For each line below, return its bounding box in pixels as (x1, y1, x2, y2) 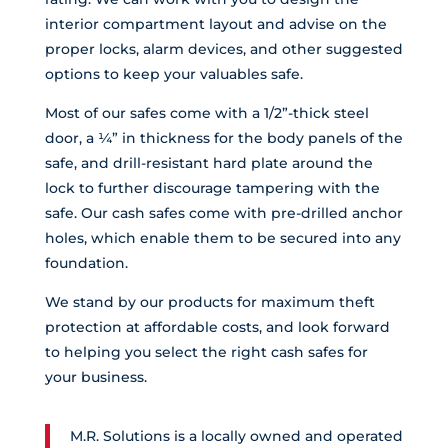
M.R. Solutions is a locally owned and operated (69, 427, 403, 446)
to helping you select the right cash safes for (44, 343, 368, 362)
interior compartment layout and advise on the (44, 15, 387, 34)
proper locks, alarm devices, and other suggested (44, 40, 403, 59)
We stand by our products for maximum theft (44, 293, 375, 312)
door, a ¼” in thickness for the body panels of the (44, 129, 403, 148)
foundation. (44, 254, 128, 273)
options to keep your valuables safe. (44, 65, 303, 84)
